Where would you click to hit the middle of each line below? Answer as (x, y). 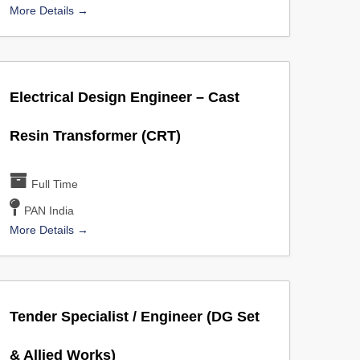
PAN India (49, 211)
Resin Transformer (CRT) (95, 136)
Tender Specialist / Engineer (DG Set (134, 317)
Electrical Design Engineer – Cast (124, 97)
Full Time (55, 184)
